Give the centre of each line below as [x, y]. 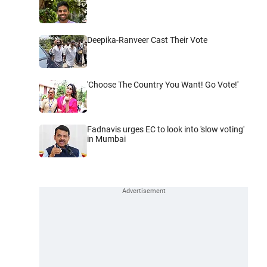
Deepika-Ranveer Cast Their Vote [147, 40]
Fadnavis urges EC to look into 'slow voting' [166, 129]
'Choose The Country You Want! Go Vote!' [163, 84]
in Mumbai [106, 139]
